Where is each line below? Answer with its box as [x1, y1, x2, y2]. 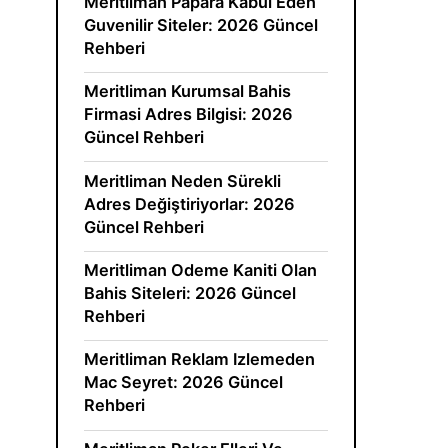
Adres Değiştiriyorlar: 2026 [84, 193, 296, 214]
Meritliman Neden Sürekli [84, 170, 282, 191]
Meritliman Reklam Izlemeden [84, 349, 316, 370]
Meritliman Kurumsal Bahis [84, 81, 292, 102]
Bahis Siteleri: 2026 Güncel [84, 282, 297, 303]
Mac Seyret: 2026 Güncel [84, 372, 284, 393]
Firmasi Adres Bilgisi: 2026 [84, 104, 294, 125]
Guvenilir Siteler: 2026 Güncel [84, 14, 319, 35]
